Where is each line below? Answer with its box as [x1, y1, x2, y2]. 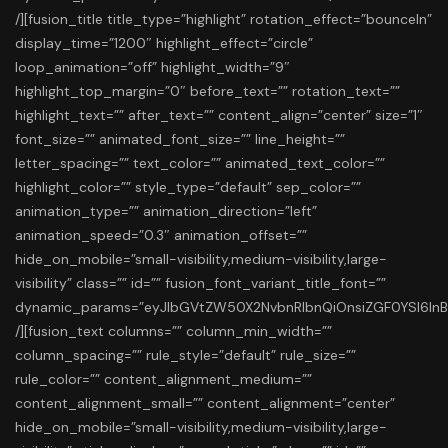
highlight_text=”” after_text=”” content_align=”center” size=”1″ [15, 106, 423, 125]
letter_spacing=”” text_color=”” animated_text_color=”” [15, 154, 385, 173]
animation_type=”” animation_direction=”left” [15, 202, 317, 221]
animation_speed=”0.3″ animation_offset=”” [15, 226, 307, 245]
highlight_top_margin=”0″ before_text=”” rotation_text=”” [15, 82, 400, 101]
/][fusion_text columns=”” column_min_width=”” [15, 322, 332, 341]
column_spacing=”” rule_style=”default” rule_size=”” [15, 346, 356, 365]
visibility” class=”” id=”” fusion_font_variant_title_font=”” [15, 274, 386, 293]
